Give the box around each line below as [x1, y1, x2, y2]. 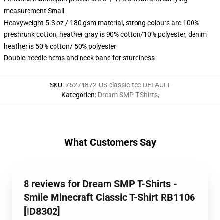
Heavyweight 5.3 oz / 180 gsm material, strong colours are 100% [4, 19, 199, 27]
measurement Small [4, 7, 64, 15]
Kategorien [61, 91, 95, 99]
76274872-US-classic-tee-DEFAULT [65, 81, 170, 89]
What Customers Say [64, 137, 156, 148]
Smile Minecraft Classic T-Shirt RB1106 [24, 192, 195, 203]
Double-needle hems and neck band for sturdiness [4, 54, 155, 62]
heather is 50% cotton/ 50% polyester [4, 42, 116, 50]
